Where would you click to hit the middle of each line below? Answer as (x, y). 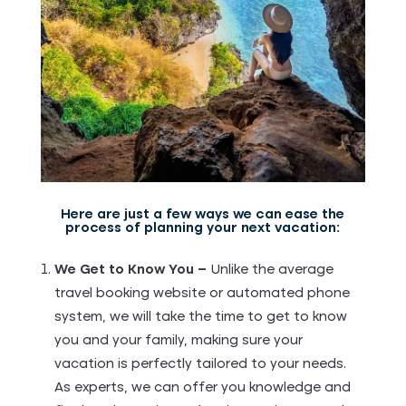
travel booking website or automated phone (202, 294)
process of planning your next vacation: (203, 229)
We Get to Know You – (132, 271)
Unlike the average (271, 271)
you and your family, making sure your (178, 341)
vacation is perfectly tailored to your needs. (200, 365)
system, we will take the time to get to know (200, 318)
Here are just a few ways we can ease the (203, 215)
